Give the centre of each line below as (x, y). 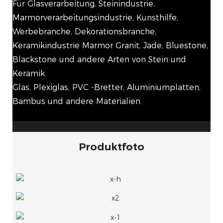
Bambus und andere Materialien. (77, 102)
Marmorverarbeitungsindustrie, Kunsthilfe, (95, 18)
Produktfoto (111, 147)
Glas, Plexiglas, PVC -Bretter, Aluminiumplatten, (107, 88)
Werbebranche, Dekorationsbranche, (84, 32)
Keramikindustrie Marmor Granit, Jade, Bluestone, (110, 46)
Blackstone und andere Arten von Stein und (99, 60)
